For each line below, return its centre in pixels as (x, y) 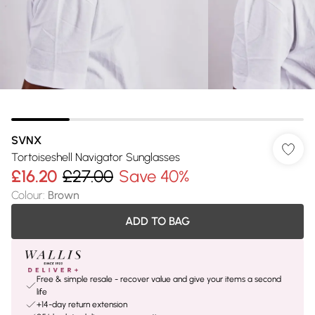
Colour (27, 195)
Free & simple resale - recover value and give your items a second (159, 279)
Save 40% (154, 176)
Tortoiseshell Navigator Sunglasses (96, 157)
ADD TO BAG (157, 221)
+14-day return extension (82, 304)
